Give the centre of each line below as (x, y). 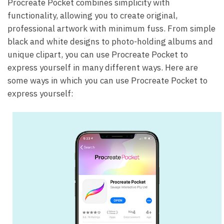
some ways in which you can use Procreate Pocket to (107, 80)
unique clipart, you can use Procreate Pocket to (98, 54)
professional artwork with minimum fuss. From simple (111, 28)
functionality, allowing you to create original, (92, 15)
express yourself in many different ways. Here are (103, 67)
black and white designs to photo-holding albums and (110, 41)
